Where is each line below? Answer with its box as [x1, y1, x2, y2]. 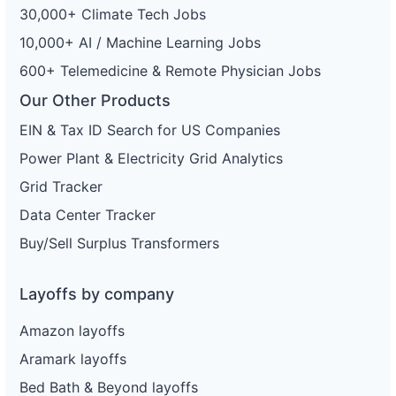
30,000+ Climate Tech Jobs [19, 5, 206, 24]
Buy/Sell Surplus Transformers [19, 234, 219, 253]
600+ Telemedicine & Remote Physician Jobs [19, 62, 321, 80]
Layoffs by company [19, 285, 174, 304]
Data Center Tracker [19, 206, 156, 225]
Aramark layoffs [19, 350, 126, 369]
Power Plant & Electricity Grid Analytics [19, 149, 283, 168]
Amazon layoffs [19, 322, 125, 340]
